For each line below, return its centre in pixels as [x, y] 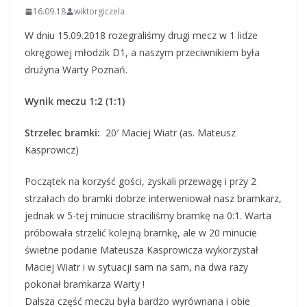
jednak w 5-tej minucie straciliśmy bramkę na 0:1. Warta [148, 216]
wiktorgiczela [99, 12]
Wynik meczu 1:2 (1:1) [75, 101]
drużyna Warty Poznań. [76, 70]
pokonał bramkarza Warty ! [85, 284]
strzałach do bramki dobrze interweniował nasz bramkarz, [153, 199]
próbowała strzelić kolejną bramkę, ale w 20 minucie [141, 233]
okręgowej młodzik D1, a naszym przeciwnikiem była [142, 53]
